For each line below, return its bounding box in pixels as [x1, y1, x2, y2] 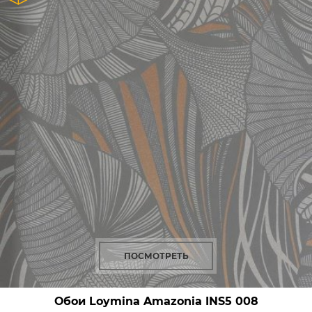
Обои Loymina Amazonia [54, 295, 202, 308]
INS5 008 [201, 295, 258, 308]
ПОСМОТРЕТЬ [123, 251, 189, 261]
